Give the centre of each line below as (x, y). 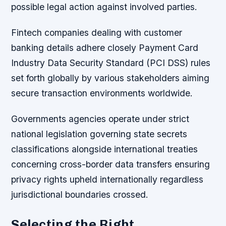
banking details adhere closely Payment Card (105, 48)
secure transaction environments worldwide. (102, 93)
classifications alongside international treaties (105, 149)
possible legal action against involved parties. (104, 7)
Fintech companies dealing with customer (97, 33)
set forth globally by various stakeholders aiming (110, 78)
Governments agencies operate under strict (100, 119)
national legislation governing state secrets (99, 134)
